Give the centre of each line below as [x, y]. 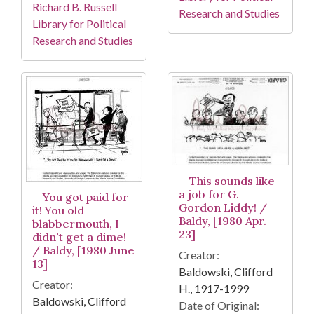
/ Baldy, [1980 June [83, 250]
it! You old [58, 210]
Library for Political [79, 23]
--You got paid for [80, 197]
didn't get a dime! [79, 237]
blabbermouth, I [76, 223]
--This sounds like [227, 181]
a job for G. [209, 194]
